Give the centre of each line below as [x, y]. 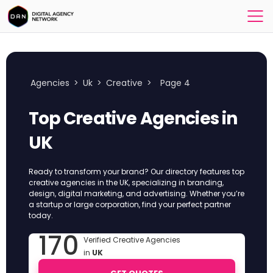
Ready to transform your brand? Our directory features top [136, 172]
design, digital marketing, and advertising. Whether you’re [136, 193]
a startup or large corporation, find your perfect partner [129, 204]
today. [41, 215]
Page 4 [175, 83]
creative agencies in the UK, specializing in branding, [126, 183]
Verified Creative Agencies [132, 240]
